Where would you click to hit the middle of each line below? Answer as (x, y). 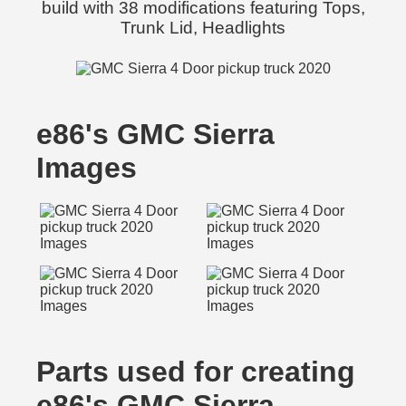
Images (87, 168)
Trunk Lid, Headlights (203, 28)
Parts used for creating (196, 372)
